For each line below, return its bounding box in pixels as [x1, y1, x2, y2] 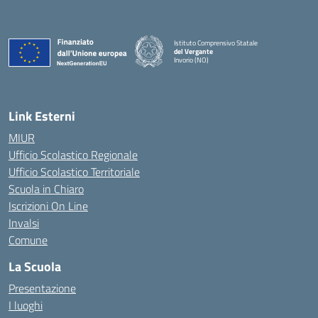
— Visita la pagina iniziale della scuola [173, 62, 283, 73]
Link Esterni [9, 106, 75, 126]
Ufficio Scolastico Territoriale [9, 163, 140, 180]
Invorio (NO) [174, 54, 209, 65]
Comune [9, 231, 48, 248]
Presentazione [9, 280, 76, 297]
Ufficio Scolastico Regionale [9, 146, 138, 163]
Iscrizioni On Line [9, 197, 88, 214]
